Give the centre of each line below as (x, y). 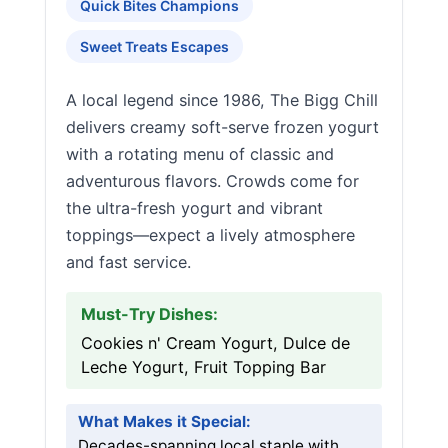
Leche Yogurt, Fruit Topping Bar (203, 367)
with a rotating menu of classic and (200, 154)
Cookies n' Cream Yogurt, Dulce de (215, 343)
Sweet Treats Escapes (154, 46)
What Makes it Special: (164, 421)
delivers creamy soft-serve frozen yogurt (222, 127)
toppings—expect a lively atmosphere (210, 235)
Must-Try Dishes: (149, 314)
